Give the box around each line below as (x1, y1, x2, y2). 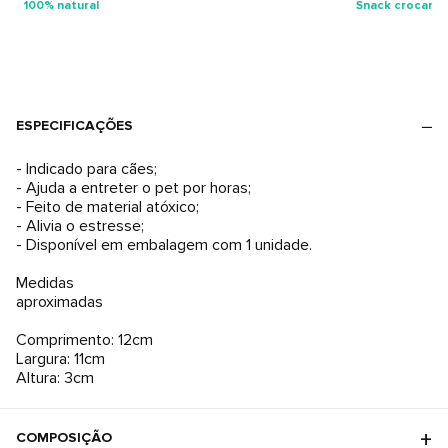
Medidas (16, 273, 74, 293)
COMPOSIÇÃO (16, 429, 112, 446)
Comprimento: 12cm (16, 330, 153, 350)
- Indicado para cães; (16, 159, 157, 179)
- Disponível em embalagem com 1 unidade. (16, 235, 312, 255)
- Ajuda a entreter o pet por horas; (16, 178, 251, 198)
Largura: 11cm (16, 349, 105, 369)
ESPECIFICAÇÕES (16, 117, 133, 134)
